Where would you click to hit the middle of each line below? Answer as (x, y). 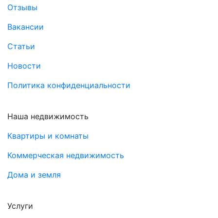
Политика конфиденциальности (69, 85)
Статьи (21, 46)
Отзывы (22, 7)
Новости (24, 65)
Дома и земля (34, 174)
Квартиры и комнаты (48, 136)
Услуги (20, 206)
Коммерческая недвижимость (66, 155)
